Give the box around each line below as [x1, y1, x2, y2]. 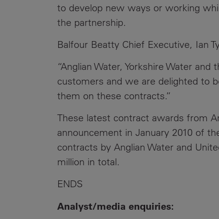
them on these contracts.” [57, 89, 171, 102]
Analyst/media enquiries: [57, 199, 174, 212]
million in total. [57, 155, 120, 168]
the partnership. [57, 16, 126, 28]
